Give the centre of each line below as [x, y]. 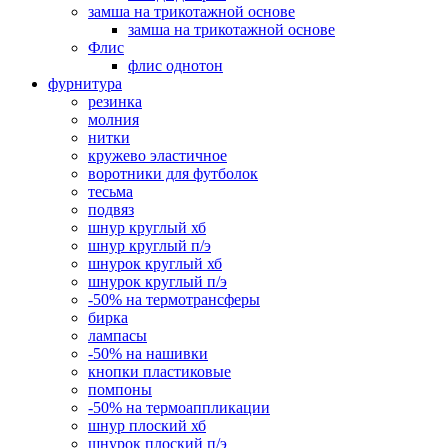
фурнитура [85, 84]
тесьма [110, 192]
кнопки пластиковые [159, 372]
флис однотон [175, 66]
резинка [115, 102]
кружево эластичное [157, 156]
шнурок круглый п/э [157, 282]
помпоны [120, 390]
